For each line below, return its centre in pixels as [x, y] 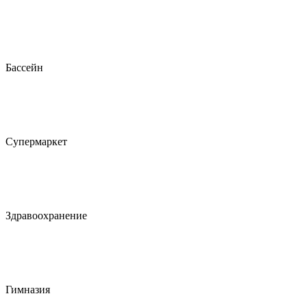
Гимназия [28, 290]
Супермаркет [36, 142]
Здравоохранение [46, 216]
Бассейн [24, 68]
